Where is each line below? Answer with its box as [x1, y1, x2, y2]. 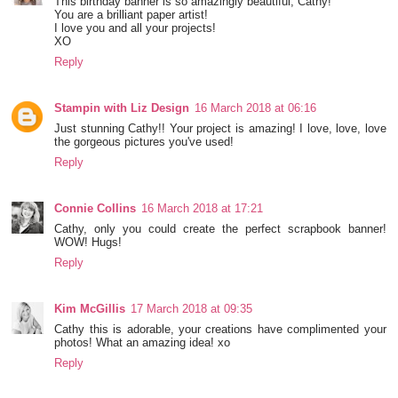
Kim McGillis [54, 301, 126, 315]
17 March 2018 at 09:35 [131, 301, 253, 315]
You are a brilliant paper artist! [54, 7, 209, 21]
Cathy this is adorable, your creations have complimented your [54, 322, 386, 336]
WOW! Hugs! [54, 235, 123, 249]
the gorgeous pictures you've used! [54, 134, 235, 148]
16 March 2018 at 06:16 [195, 100, 317, 115]
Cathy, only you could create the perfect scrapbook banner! [54, 221, 386, 235]
